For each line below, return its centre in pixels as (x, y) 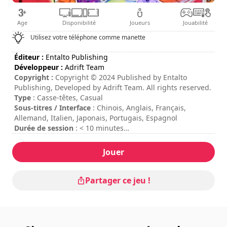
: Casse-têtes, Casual (67, 97)
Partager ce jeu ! (118, 180)
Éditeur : (29, 57)
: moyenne (65, 138)
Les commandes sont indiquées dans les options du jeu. (110, 148)
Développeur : (39, 67)
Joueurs (140, 22)
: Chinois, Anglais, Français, (138, 107)
